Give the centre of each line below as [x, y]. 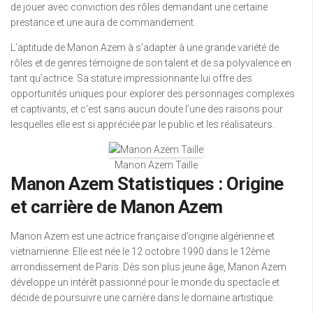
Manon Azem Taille [156, 165]
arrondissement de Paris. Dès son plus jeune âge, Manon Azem [148, 267]
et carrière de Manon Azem [117, 207]
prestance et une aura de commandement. [103, 22]
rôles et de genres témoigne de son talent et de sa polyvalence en [151, 63]
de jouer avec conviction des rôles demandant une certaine [139, 7]
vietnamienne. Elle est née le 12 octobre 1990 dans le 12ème [140, 252]
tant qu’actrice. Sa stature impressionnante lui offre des [131, 78]
